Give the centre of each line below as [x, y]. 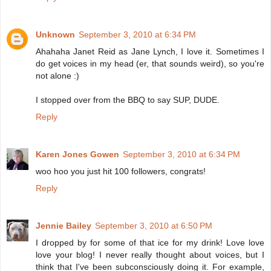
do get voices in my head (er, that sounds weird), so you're [150, 64]
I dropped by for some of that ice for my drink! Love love [150, 243]
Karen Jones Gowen [77, 155]
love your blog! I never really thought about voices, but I [150, 255]
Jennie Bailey [64, 226]
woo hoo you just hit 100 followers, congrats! [121, 171]
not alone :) [57, 76]
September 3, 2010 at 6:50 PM [154, 226]
